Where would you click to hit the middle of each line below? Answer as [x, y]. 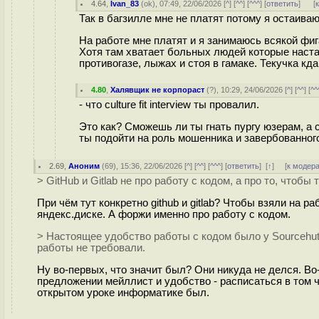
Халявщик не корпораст [158, 90]
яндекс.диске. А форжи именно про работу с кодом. [164, 214]
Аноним [84, 166]
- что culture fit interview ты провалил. [169, 105]
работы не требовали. [91, 247]
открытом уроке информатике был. [123, 292]
